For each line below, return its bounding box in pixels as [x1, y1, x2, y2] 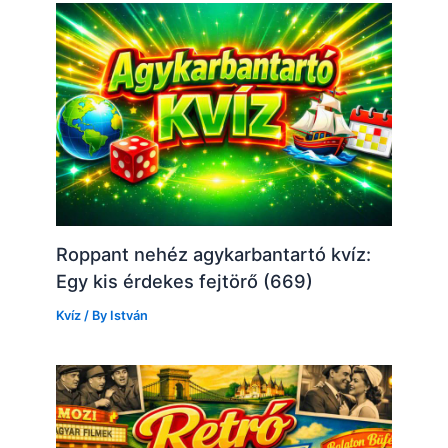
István [110, 307, 149, 323]
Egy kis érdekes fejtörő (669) [56, 269, 314, 292]
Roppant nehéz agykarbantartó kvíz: [56, 242, 372, 265]
